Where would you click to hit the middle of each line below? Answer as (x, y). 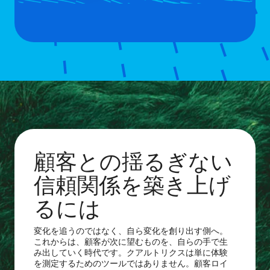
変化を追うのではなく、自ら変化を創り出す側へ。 (131, 230)
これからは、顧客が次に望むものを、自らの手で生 (131, 241)
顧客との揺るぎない (133, 160)
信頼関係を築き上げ (132, 183)
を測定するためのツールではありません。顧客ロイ (131, 262)
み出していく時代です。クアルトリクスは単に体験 (131, 252)
